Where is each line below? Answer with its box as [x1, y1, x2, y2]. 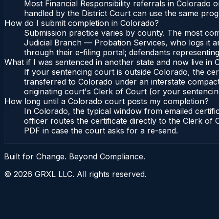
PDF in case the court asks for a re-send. [24, 126, 178, 136]
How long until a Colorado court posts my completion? [4, 96, 209, 107]
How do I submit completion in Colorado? [4, 18, 159, 28]
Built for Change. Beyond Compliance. [4, 152, 145, 162]
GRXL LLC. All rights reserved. [32, 169, 147, 179]
